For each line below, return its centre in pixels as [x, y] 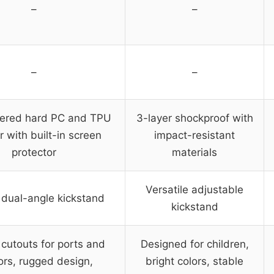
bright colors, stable [194, 261]
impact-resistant [194, 135]
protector [34, 152]
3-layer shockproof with [194, 118]
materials [194, 152]
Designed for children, [194, 244]
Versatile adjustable [194, 189]
